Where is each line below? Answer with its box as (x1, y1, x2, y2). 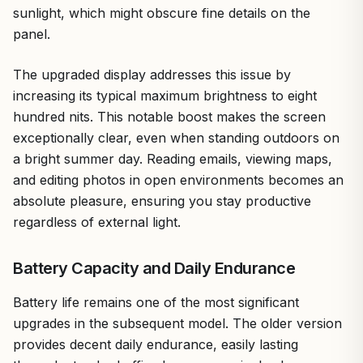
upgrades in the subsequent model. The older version (13, 314, 342, 331)
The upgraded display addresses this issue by (13, 66, 291, 83)
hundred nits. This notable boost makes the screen (13, 108, 326, 125)
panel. (13, 25, 50, 42)
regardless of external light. (13, 213, 181, 230)
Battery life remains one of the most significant (13, 293, 299, 310)
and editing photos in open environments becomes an (13, 171, 344, 188)
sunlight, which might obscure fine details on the (13, 4, 310, 21)
